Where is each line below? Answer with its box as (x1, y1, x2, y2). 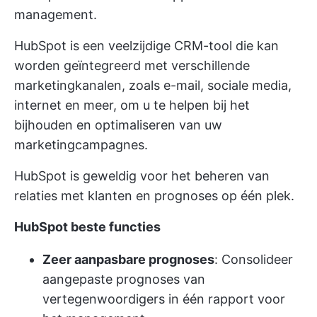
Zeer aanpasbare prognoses (42, 251, 214, 267)
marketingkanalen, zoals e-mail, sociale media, (14, 77, 292, 93)
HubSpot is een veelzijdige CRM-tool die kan (14, 38, 279, 53)
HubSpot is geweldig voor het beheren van (14, 168, 270, 183)
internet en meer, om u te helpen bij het (14, 97, 250, 113)
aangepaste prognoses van (42, 271, 205, 287)
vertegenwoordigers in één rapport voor (42, 291, 285, 306)
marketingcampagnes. (14, 137, 148, 152)
